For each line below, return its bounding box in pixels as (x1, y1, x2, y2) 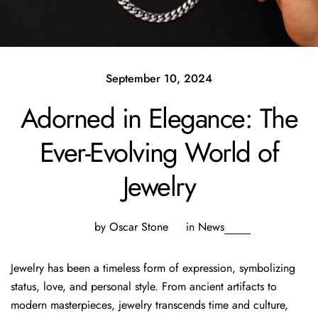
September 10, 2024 (106, 70, 212, 87)
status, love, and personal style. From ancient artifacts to (11, 278, 277, 295)
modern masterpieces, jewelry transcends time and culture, (11, 296, 288, 313)
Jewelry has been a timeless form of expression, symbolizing (11, 259, 295, 276)
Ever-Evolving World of (39, 132, 279, 172)
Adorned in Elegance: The (20, 98, 298, 138)
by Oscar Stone (94, 218, 168, 235)
